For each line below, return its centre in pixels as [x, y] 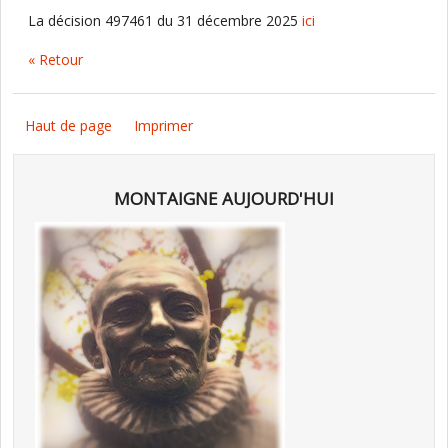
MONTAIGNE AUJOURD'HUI [224, 199]
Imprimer [163, 125]
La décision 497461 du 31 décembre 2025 [165, 20]
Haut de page [68, 125]
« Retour [55, 59]
